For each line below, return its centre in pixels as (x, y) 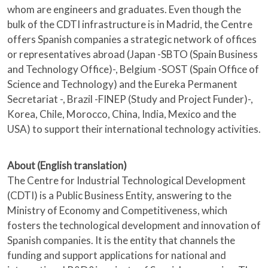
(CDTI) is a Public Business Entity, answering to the (119, 196)
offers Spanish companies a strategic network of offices (132, 39)
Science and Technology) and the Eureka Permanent (122, 84)
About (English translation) (67, 166)
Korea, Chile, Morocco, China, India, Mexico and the (122, 114)
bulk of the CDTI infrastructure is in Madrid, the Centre (130, 25)
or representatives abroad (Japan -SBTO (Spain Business (133, 54)
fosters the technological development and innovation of (134, 226)
